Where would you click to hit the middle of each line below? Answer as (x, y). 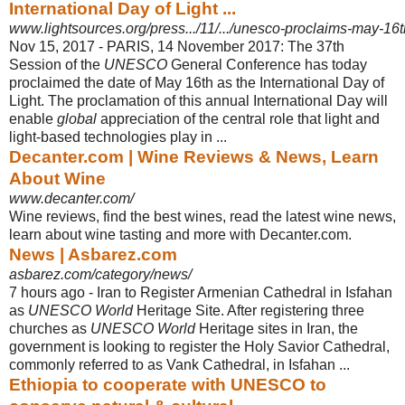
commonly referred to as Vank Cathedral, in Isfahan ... (179, 364)
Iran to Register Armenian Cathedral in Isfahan (245, 292)
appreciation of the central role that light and (238, 118)
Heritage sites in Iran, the (277, 328)
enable (33, 118)
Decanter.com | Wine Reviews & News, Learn (194, 156)
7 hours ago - (53, 292)
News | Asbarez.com (93, 254)
